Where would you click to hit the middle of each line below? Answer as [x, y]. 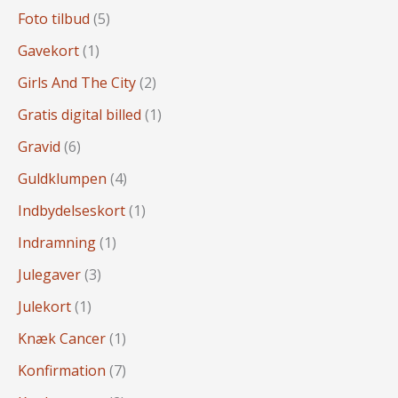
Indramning [57, 243]
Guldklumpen [62, 179]
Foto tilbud [54, 19]
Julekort [44, 307]
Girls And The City [77, 83]
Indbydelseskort [72, 211]
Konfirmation [62, 371]
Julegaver [49, 275]
